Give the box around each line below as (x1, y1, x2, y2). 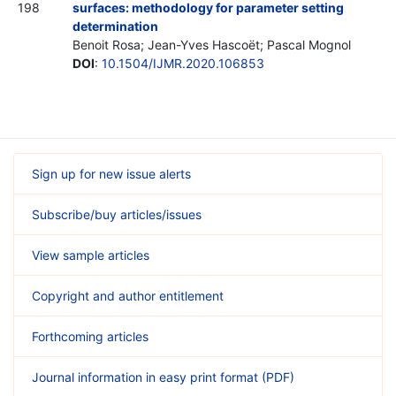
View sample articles (32, 247, 149, 263)
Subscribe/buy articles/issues (32, 206, 202, 222)
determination (72, 18, 158, 34)
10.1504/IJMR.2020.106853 (102, 55, 264, 71)
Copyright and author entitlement (32, 287, 224, 303)
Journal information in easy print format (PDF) (32, 369, 294, 385)
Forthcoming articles (32, 328, 148, 344)
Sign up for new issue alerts (32, 165, 191, 181)
